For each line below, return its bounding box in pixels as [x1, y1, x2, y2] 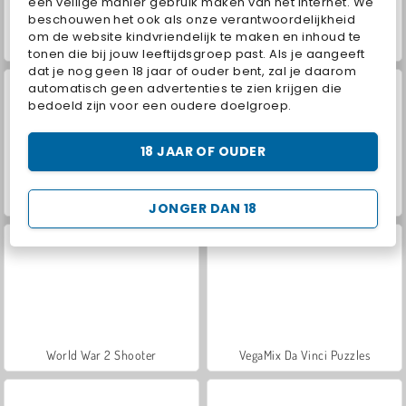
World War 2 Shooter [46, 346, 157, 362]
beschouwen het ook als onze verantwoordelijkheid [28, 10, 356, 28]
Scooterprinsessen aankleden [228, 36, 381, 53]
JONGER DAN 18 [149, 198, 257, 217]
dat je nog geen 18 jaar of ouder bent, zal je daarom [28, 62, 357, 80]
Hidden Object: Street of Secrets [220, 191, 389, 208]
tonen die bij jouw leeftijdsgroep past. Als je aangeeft [28, 44, 365, 63]
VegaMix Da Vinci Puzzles [238, 346, 371, 362]
